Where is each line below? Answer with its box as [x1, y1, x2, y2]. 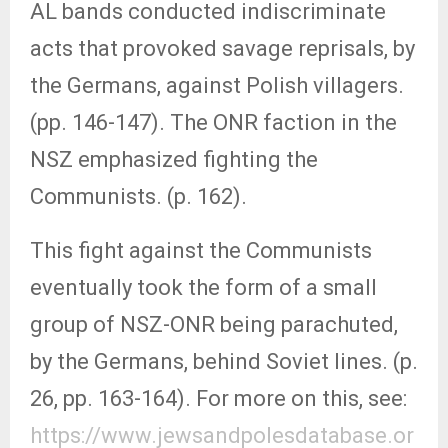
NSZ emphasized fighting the [30, 147, 318, 172]
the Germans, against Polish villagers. [30, 73, 404, 98]
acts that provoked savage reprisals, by [30, 36, 415, 61]
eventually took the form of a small [30, 275, 377, 300]
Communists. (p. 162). [30, 184, 247, 209]
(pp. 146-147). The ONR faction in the [30, 110, 397, 135]
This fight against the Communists [30, 238, 372, 263]
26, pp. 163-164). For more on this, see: [30, 386, 407, 411]
